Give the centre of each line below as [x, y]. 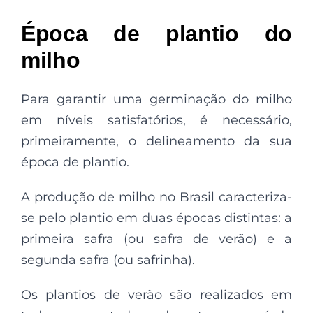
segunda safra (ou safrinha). [108, 260]
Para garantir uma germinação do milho [156, 99]
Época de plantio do [156, 34]
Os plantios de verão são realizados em [156, 295]
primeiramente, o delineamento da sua [156, 141]
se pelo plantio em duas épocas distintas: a [156, 218]
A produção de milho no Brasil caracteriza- [156, 197]
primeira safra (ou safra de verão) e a [156, 239]
